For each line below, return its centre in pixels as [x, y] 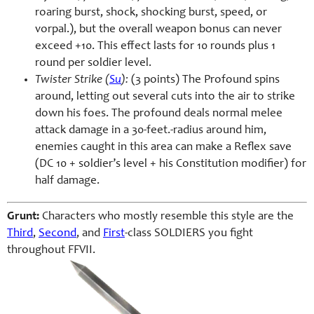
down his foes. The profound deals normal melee [159, 114]
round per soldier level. [93, 63]
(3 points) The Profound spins [204, 80]
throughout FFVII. [51, 251]
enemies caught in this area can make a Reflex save [163, 147]
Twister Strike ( [72, 80]
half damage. [67, 181]
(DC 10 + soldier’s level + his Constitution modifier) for [171, 164]
